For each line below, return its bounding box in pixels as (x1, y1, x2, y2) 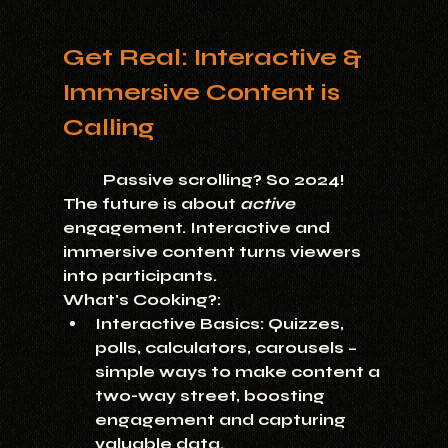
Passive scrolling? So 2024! (62, 170, 103, 190)
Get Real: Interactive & (62, 42, 368, 72)
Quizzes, (263, 314, 348, 334)
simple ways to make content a (94, 362, 384, 382)
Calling (62, 112, 154, 142)
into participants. (62, 266, 217, 286)
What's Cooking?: (62, 290, 221, 310)
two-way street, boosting (94, 386, 329, 406)
